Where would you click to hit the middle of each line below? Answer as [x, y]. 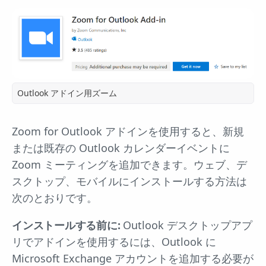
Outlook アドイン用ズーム [67, 93]
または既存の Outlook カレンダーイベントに [121, 148]
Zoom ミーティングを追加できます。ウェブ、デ [129, 164]
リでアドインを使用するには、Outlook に [114, 241]
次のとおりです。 [55, 197]
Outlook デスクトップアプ [186, 225]
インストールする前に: [66, 225]
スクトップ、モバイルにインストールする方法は [129, 181]
